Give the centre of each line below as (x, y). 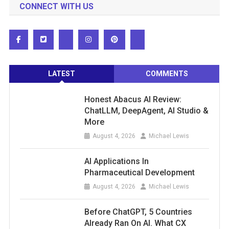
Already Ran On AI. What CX (135, 223)
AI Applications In (116, 161)
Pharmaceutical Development (139, 172)
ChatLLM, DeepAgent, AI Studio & (146, 110)
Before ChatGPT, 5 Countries (138, 212)
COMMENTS (167, 73)
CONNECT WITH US (56, 6)
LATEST (62, 73)
